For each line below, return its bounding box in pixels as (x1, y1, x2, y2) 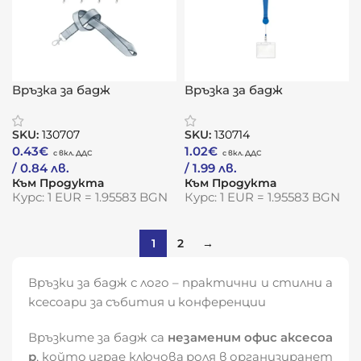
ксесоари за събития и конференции (28, 294, 266, 309)
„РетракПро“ (185, 99, 272, 114)
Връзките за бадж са (28, 330, 168, 345)
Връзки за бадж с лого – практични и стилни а (28, 275, 333, 290)
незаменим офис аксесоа (167, 330, 334, 345)
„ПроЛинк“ (12, 99, 80, 114)
